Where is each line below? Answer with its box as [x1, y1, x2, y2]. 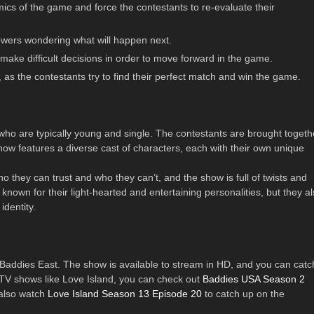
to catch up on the [202, 287, 285, 299]
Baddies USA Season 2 [203, 273, 305, 285]
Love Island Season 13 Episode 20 [48, 287, 202, 299]
